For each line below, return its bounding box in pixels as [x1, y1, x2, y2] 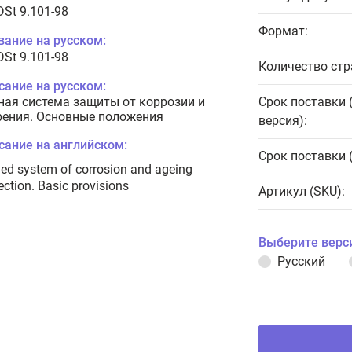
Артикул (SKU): [258, 184, 345, 199]
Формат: [258, 24, 308, 38]
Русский [277, 254, 325, 269]
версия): [258, 113, 307, 128]
